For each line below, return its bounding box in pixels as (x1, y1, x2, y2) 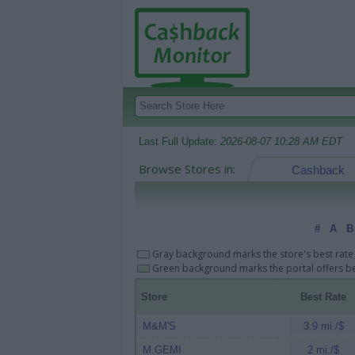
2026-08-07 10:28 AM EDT (220, 136, 342, 147)
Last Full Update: (139, 136, 220, 147)
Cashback (291, 163, 345, 177)
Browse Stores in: (139, 161, 235, 177)
